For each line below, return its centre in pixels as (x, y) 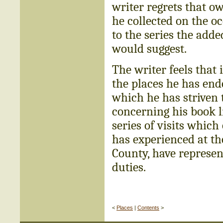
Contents (148, 208)
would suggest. (149, 49)
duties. (129, 167)
